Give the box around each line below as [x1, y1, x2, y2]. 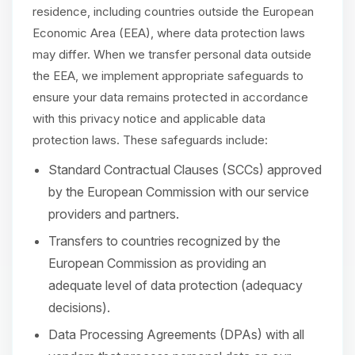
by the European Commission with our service [48, 184, 309, 200]
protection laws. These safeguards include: [32, 132, 268, 147]
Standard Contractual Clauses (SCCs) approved [48, 162, 322, 177]
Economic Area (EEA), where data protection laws [32, 25, 305, 40]
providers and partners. [48, 206, 179, 222]
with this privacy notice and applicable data [32, 111, 265, 126]
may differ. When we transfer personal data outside [32, 47, 311, 62]
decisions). [48, 300, 110, 315]
